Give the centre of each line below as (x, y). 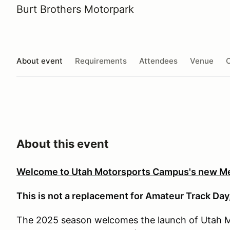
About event (40, 61)
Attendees (158, 61)
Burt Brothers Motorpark (75, 9)
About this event (63, 144)
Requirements (101, 61)
